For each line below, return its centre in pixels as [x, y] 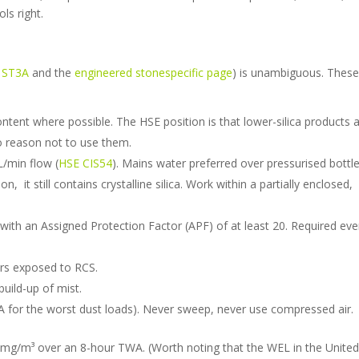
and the [52, 72]
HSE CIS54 [86, 163]
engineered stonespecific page [154, 72]
